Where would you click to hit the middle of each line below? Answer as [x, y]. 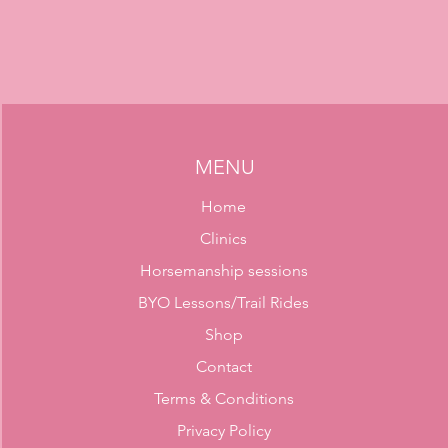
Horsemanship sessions [223, 270]
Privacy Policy [223, 430]
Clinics [224, 238]
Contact [223, 366]
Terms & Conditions [223, 398]
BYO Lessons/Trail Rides [224, 302]
